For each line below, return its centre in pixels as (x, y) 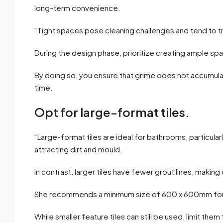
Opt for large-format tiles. (112, 112)
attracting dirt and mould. (78, 149)
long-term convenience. (77, 8)
